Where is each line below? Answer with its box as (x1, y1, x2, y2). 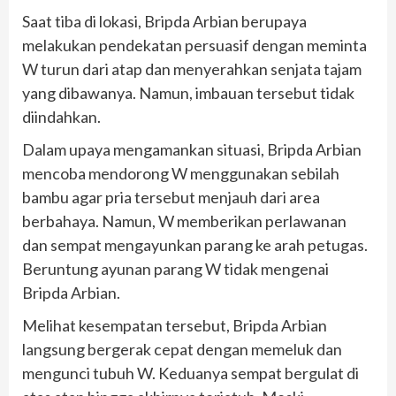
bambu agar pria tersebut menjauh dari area (22, 187, 320, 208)
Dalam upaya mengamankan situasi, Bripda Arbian (22, 140, 362, 160)
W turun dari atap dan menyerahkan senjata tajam (22, 59, 362, 80)
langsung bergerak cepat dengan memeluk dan (22, 339, 342, 360)
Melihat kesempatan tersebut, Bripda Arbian (22, 316, 327, 336)
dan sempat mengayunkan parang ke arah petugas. (22, 235, 368, 255)
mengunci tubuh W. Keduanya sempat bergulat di (22, 363, 359, 384)
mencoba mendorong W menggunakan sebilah (22, 164, 339, 184)
